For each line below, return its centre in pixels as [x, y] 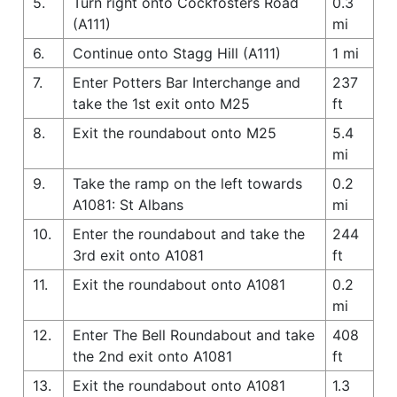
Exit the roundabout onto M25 [175, 132]
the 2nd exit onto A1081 [152, 356]
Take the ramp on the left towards [187, 183]
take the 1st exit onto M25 [161, 103]
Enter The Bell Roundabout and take [194, 335]
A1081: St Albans [128, 204]
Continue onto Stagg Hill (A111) [177, 53]
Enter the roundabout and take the [189, 234]
